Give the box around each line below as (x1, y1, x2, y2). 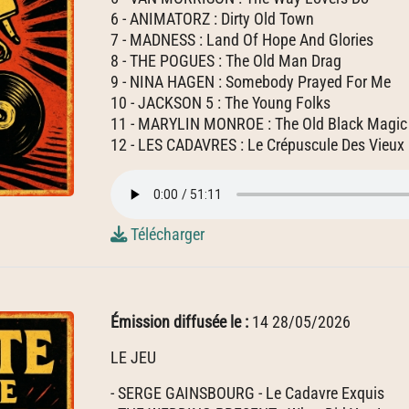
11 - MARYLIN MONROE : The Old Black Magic (110, 114, 407, 133)
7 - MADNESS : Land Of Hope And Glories (110, 30, 373, 49)
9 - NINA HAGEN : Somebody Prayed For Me (110, 72, 391, 91)
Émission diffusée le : (110, 312, 252, 331)
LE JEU (110, 348, 156, 367)
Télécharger (127, 225, 204, 244)
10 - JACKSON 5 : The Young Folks (110, 93, 330, 112)
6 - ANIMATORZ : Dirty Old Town (110, 9, 314, 28)
